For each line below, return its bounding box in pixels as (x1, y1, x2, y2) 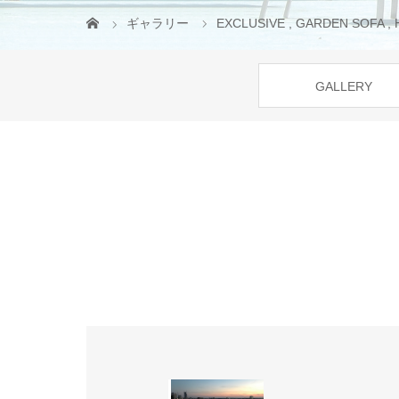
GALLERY (314, 79, 372, 94)
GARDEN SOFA (296, 16, 384, 30)
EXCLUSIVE (216, 16, 285, 30)
